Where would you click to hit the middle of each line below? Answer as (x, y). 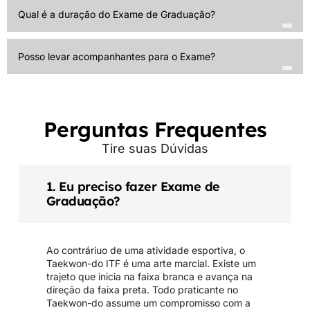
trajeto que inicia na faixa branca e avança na (149, 277)
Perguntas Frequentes (155, 129)
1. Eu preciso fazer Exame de (133, 187)
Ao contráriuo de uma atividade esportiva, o (145, 250)
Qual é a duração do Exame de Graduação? (117, 15)
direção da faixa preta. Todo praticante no (142, 290)
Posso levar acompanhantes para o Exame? (117, 57)
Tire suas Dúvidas (155, 148)
